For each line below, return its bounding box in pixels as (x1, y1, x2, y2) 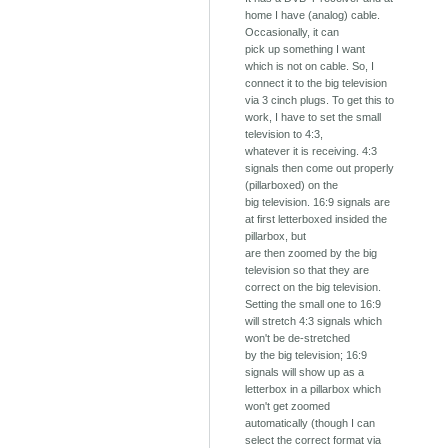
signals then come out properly (245, 162, 395, 175)
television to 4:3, (245, 128, 324, 141)
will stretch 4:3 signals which (245, 315, 383, 328)
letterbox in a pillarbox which (245, 383, 382, 396)
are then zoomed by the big (245, 247, 378, 260)
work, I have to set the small (245, 111, 382, 124)
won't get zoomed (245, 400, 331, 413)
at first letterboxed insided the (245, 213, 388, 226)
